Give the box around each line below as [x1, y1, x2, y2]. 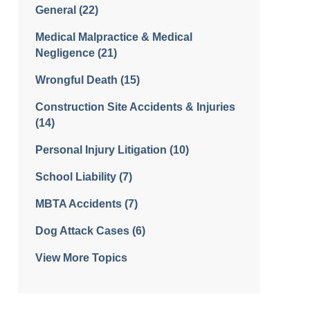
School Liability [35, 171, 119, 183]
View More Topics [35, 252, 127, 264]
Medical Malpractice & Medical [35, 31, 192, 44]
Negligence [35, 47, 98, 60]
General [35, 4, 79, 17]
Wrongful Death [35, 74, 120, 86]
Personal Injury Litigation [35, 144, 170, 156]
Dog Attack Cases [35, 225, 132, 237]
